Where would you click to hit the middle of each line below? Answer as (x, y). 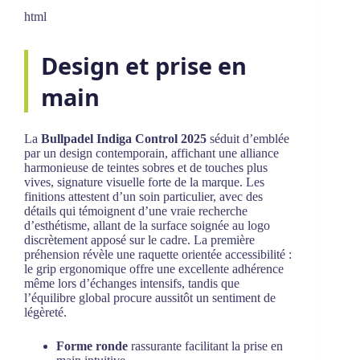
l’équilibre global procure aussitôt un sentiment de (150, 298)
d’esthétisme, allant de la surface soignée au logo (147, 226)
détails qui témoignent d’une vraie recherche (136, 211)
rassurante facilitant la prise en (205, 346)
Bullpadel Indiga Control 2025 (124, 139)
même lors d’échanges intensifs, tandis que (132, 284)
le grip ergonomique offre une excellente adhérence (154, 269)
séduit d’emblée (248, 139)
